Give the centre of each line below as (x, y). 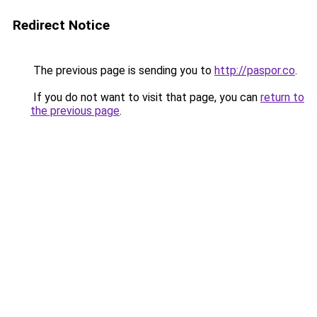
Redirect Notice (61, 25)
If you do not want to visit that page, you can (145, 97)
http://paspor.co (255, 70)
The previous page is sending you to (122, 70)
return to (282, 97)
